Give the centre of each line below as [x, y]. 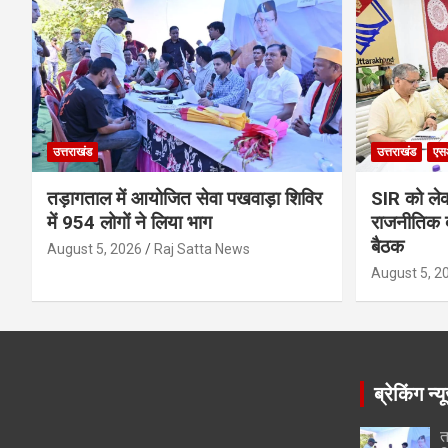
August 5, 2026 [94, 248]
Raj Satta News [202, 248]
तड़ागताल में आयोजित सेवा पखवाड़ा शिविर [184, 198]
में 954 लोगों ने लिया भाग [129, 222]
